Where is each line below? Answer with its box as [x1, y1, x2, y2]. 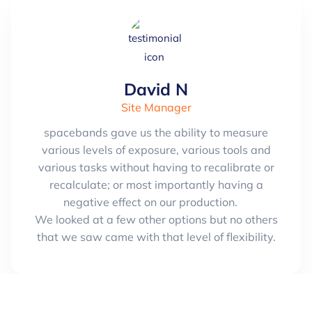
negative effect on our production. [63, 194, 249, 209]
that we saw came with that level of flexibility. [36, 229, 276, 244]
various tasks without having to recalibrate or [38, 159, 274, 174]
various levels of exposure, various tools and [41, 142, 271, 157]
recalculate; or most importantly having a [49, 177, 263, 192]
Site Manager [120, 100, 192, 114]
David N [124, 78, 188, 100]
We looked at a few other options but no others [34, 212, 278, 226]
